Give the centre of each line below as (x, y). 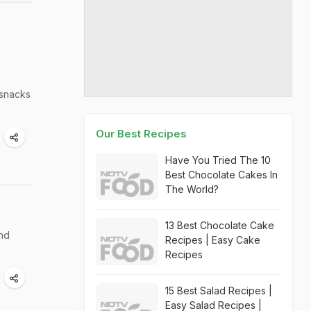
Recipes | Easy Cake (213, 240)
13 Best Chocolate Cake (220, 225)
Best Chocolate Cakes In (221, 175)
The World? (192, 189)
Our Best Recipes (141, 134)
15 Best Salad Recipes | (219, 291)
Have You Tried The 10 (218, 160)
